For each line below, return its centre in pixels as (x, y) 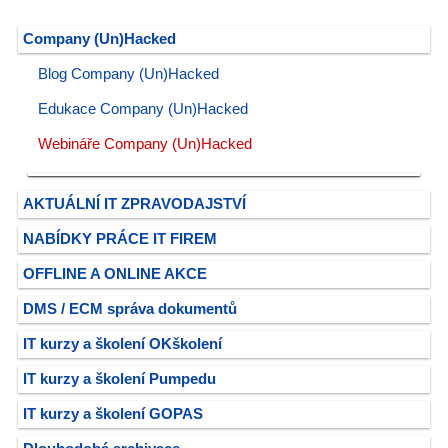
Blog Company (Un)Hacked (128, 74)
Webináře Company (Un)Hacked (145, 144)
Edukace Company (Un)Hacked (143, 109)
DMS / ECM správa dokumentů (130, 309)
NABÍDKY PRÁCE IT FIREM (120, 239)
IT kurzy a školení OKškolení (122, 344)
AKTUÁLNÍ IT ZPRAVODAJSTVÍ (134, 204)
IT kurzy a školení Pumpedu (119, 379)
